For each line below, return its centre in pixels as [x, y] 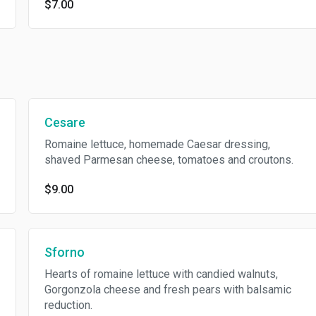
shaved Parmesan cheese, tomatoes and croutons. [169, 160]
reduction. [68, 305]
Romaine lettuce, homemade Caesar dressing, [157, 144]
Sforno [64, 252]
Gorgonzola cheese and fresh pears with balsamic [168, 290]
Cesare [65, 122]
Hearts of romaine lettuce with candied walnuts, [161, 274]
